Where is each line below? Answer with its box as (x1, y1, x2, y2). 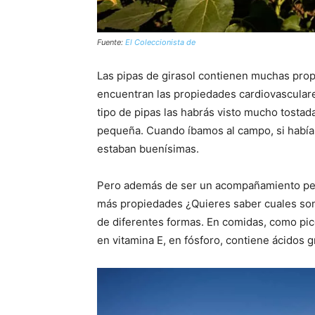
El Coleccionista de (125, 37, 195, 48)
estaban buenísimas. (97, 142, 199, 156)
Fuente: (97, 37, 125, 48)
